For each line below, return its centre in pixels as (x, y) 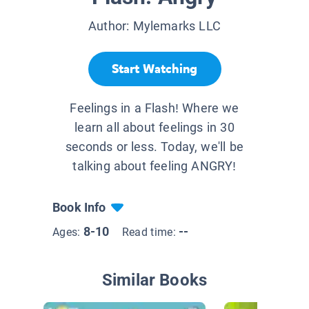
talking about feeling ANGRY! (154, 166)
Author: (111, 26)
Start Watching (154, 69)
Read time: (150, 232)
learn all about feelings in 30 (154, 128)
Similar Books (154, 280)
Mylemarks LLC (177, 26)
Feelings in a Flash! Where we (154, 108)
